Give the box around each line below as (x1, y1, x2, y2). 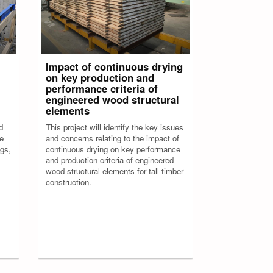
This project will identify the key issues (46, 121, 183, 133)
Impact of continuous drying (46, 59, 183, 74)
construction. (46, 176, 91, 188)
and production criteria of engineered (46, 154, 174, 166)
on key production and (46, 70, 154, 85)
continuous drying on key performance (46, 143, 180, 155)
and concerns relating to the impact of (46, 132, 179, 144)
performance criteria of (46, 81, 158, 96)
